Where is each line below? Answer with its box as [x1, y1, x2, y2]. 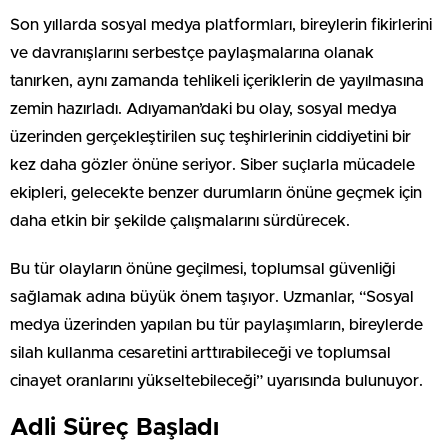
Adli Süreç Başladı [10, 415, 219, 440]
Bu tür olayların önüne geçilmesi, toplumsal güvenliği [10, 260, 395, 277]
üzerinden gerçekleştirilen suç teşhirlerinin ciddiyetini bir [10, 128, 411, 145]
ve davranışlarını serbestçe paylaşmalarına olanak [10, 44, 374, 61]
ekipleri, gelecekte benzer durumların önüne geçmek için [10, 184, 422, 201]
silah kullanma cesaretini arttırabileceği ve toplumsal [10, 344, 391, 361]
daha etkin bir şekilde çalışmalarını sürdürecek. [10, 212, 350, 229]
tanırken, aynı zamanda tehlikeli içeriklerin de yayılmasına [10, 72, 424, 89]
